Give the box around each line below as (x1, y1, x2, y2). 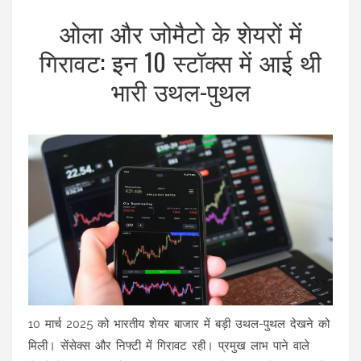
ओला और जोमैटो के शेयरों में (59, 14, 302, 51)
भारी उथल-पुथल (110, 72, 251, 109)
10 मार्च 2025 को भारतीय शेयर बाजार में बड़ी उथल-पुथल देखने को (28, 317, 330, 332)
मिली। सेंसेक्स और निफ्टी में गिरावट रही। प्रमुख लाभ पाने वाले (28, 338, 309, 354)
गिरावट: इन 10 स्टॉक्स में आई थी (39, 43, 322, 80)
